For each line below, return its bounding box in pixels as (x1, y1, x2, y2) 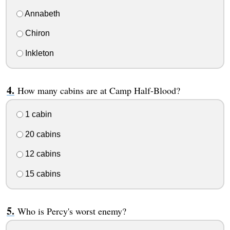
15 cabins (23, 169, 61, 179)
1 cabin (23, 109, 52, 119)
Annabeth (23, 9, 60, 18)
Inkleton (23, 49, 54, 58)
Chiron (23, 29, 50, 38)
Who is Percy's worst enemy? (17, 205, 126, 218)
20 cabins (23, 129, 61, 139)
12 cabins (23, 149, 61, 159)
